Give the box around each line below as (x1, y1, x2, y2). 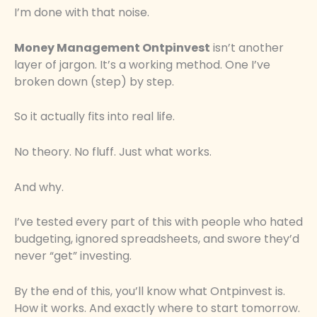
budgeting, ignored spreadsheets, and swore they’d (14, 231, 299, 248)
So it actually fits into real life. (14, 108, 175, 125)
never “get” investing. (14, 248, 132, 265)
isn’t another (210, 39, 284, 56)
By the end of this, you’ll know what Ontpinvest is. (14, 282, 285, 299)
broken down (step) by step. (14, 73, 174, 90)
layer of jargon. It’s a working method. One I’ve (14, 56, 270, 73)
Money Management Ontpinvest (14, 39, 210, 56)
